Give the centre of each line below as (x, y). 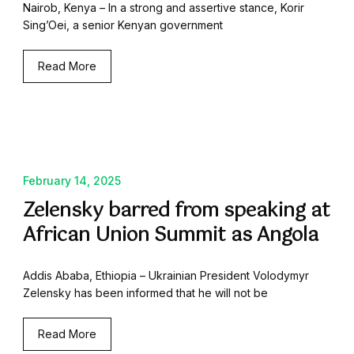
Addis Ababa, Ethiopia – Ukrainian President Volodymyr (166, 276)
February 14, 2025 (72, 181)
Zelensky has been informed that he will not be (145, 293)
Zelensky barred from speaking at (177, 211)
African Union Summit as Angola (171, 236)
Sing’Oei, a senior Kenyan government (123, 25)
